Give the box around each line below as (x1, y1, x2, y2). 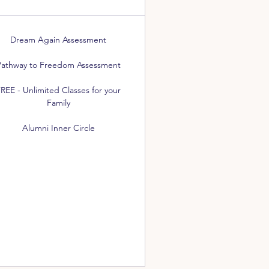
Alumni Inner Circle (22, 122, 95, 133)
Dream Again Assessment (10, 34, 107, 45)
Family (46, 97, 70, 108)
